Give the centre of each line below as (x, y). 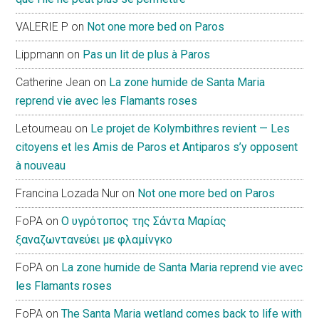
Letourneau (44, 128)
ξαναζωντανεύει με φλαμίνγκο (94, 239)
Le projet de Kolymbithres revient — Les (190, 128)
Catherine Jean (53, 82)
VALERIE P (42, 26)
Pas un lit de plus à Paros (147, 54)
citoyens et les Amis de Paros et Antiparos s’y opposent (157, 147)
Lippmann (40, 54)
